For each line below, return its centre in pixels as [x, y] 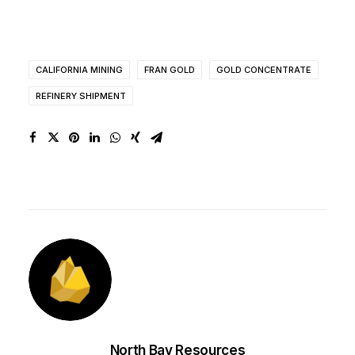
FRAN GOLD [170, 70]
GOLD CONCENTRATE [264, 70]
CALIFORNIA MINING [79, 70]
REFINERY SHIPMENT [81, 96]
